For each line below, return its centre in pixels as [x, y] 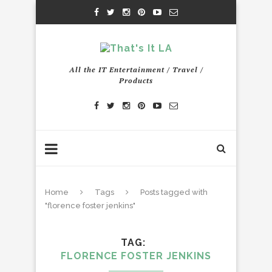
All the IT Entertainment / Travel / [136, 70]
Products [136, 80]
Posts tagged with [174, 192]
